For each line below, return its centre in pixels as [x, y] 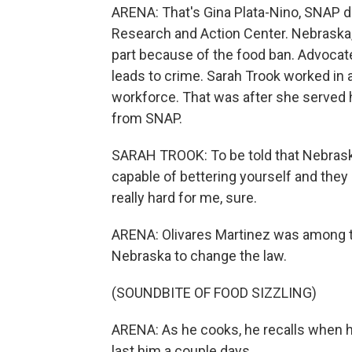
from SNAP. [147, 118]
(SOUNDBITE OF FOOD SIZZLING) [214, 293]
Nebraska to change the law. [199, 256]
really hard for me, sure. [184, 198]
